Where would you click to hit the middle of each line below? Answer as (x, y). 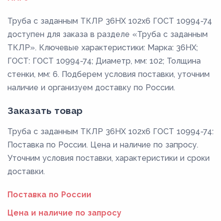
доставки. (26, 171)
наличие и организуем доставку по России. (91, 87)
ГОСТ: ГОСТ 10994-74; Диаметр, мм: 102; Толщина (104, 61)
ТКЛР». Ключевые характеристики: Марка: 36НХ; (103, 47)
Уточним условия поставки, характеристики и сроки (109, 158)
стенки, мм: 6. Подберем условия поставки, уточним (109, 74)
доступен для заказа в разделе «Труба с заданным (108, 34)
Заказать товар (45, 110)
